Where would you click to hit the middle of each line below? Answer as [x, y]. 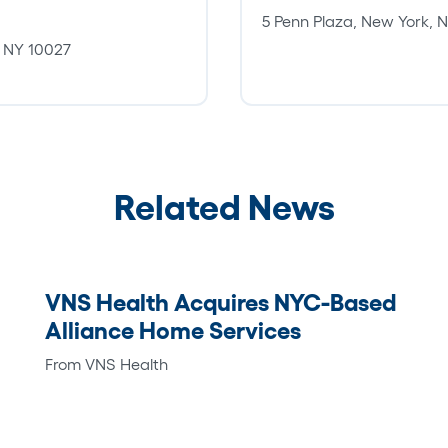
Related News [224, 206]
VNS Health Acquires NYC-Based [221, 302]
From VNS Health [107, 363]
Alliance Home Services [173, 330]
